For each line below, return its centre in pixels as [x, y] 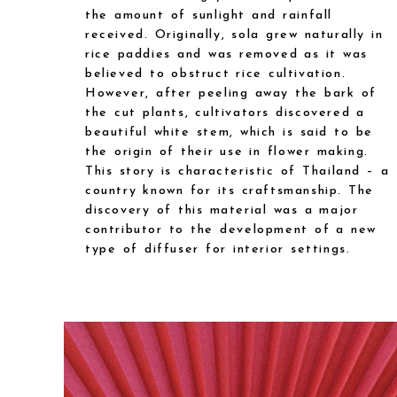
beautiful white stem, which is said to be [229, 133]
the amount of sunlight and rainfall [209, 16]
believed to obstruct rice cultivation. [216, 74]
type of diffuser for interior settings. [218, 250]
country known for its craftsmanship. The [230, 191]
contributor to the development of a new [231, 230]
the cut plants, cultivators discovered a [226, 113]
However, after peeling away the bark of [231, 94]
